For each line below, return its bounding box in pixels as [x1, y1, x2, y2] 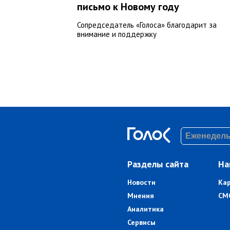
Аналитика [127, 204, 164, 214]
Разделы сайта [127, 158, 188, 170]
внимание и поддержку [77, 29, 157, 40]
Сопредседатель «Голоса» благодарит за [77, 20, 217, 30]
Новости [127, 178, 156, 187]
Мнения [127, 191, 154, 201]
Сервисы [127, 218, 156, 227]
